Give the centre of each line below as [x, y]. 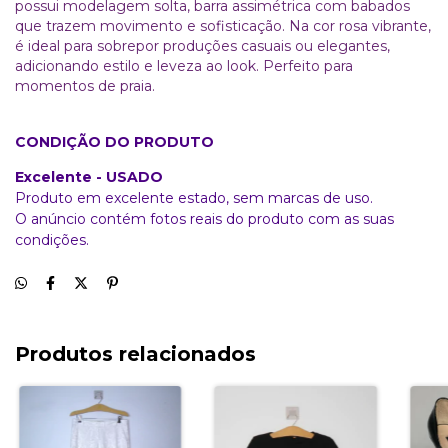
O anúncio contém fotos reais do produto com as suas [204, 218]
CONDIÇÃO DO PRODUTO [114, 141]
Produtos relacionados [135, 353]
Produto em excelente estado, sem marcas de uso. [194, 197]
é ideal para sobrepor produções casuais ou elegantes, [202, 45]
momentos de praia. [87, 85]
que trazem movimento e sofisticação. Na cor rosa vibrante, [223, 25]
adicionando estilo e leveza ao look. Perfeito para [184, 65]
